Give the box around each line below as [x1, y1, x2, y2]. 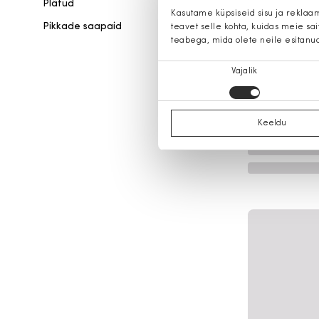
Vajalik [231, 67, 257, 75]
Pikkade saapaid [43, 21, 122, 32]
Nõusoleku [157, 65, 198, 73]
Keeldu [257, 119, 287, 127]
